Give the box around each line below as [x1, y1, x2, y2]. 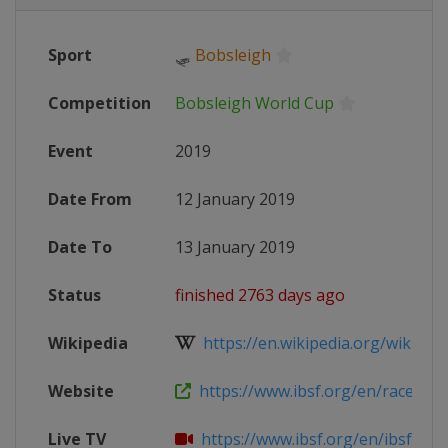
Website [48, 380, 114, 402]
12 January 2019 [175, 188, 295, 210]
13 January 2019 [175, 236, 295, 258]
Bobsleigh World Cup [175, 92, 334, 114]
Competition [48, 92, 151, 114]
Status [48, 284, 101, 306]
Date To [48, 236, 112, 258]
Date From [48, 188, 132, 210]
